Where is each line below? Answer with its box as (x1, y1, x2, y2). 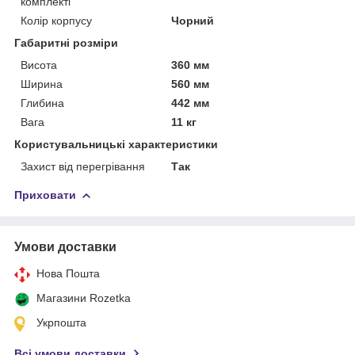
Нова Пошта (36, 266, 100, 280)
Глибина (21, 96, 64, 109)
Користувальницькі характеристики (14, 137, 218, 151)
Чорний (171, 13, 215, 27)
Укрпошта (36, 315, 86, 329)
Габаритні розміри (14, 36, 118, 49)
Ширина (21, 77, 63, 90)
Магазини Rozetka (36, 291, 131, 304)
